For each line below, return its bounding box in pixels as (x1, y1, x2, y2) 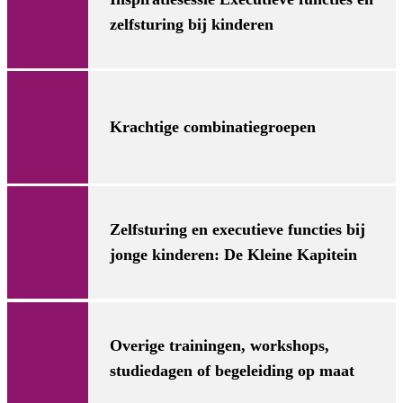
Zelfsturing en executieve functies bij (110, 220, 365, 239)
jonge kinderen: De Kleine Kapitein (110, 246, 357, 264)
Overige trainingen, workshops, (110, 336, 329, 354)
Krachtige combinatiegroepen (110, 118, 316, 137)
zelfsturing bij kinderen (110, 14, 273, 33)
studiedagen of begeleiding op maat (110, 361, 354, 380)
